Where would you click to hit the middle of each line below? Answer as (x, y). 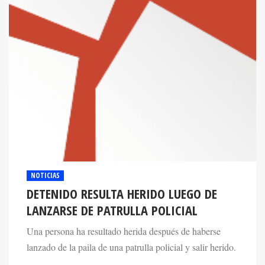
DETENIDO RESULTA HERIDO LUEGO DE (122, 193)
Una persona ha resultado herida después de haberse (124, 231)
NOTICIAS (45, 175)
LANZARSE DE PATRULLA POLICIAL (112, 210)
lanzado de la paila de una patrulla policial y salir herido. (131, 247)
